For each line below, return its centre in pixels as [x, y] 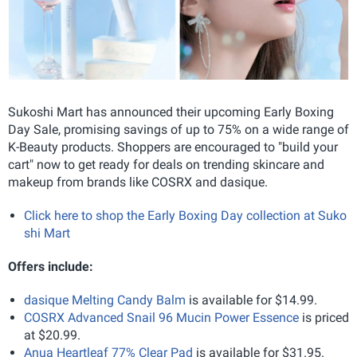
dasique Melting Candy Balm [105, 300]
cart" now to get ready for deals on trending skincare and [166, 164]
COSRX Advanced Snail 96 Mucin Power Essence [161, 317]
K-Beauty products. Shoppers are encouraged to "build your [173, 147]
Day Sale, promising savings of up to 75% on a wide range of [178, 129]
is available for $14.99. [251, 300]
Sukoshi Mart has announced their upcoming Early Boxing [171, 112]
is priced [324, 317]
